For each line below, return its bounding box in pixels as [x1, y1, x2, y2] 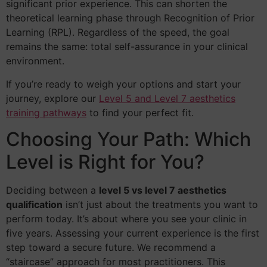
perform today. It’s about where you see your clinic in [6, 213, 247, 225]
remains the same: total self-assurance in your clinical [6, 41, 248, 53]
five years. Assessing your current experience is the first [6, 227, 259, 240]
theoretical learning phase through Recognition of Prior [6, 12, 254, 24]
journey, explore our [6, 92, 99, 104]
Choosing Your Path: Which [6, 128, 251, 151]
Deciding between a [6, 184, 99, 197]
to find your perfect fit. [86, 106, 194, 119]
